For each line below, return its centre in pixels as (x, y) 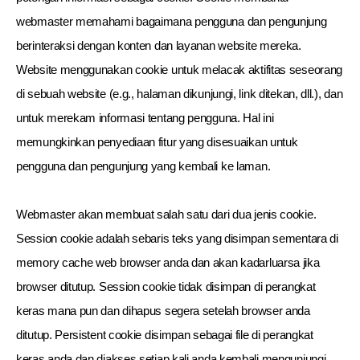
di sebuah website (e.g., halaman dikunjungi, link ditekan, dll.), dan (180, 94)
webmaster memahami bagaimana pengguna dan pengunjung (172, 21)
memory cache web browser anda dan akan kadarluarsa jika (168, 262)
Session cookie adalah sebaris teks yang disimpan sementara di (177, 238)
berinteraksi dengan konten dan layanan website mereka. (159, 45)
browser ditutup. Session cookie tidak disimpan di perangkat (166, 286)
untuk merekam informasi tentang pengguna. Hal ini (145, 118)
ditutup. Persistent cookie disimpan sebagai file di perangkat (165, 335)
